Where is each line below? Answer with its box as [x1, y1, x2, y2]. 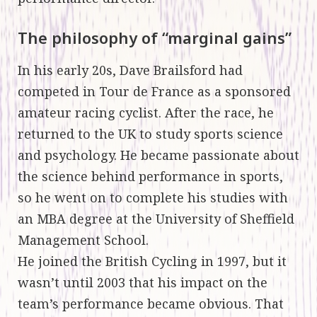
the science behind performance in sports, [18, 168, 283, 185]
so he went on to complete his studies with [18, 189, 288, 207]
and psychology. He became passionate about [18, 146, 299, 164]
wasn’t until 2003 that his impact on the [18, 274, 267, 292]
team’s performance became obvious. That [18, 295, 284, 313]
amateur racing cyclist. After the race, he [18, 104, 274, 122]
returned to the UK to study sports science [18, 125, 283, 143]
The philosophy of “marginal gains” [18, 27, 292, 49]
